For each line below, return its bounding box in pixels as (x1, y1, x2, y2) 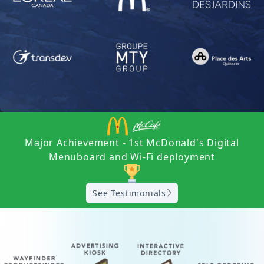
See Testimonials (93, 187, 166, 199)
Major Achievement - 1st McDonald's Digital (25, 136, 239, 149)
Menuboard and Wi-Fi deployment (48, 150, 215, 163)
